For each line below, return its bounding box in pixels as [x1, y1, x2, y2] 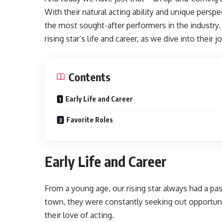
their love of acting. [45, 210, 114, 220]
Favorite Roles [66, 115, 113, 124]
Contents [68, 70, 111, 84]
